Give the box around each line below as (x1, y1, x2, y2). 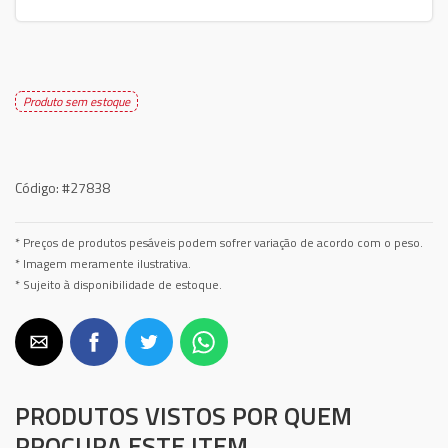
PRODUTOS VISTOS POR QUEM (15, 397, 352, 435)
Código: (15, 177, 59, 198)
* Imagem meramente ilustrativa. (15, 255, 191, 273)
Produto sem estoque (23, 92, 130, 111)
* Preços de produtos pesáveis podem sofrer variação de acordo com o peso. (15, 234, 423, 252)
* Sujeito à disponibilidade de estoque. (15, 276, 222, 294)
